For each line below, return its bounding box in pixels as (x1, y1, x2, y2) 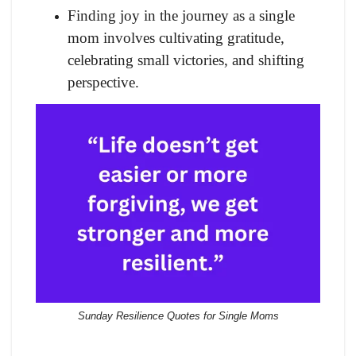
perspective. (68, 73, 139, 91)
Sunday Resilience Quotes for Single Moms (77, 309, 279, 322)
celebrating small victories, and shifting (68, 51, 304, 68)
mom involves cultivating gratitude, (68, 29, 284, 46)
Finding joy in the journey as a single (68, 6, 295, 24)
